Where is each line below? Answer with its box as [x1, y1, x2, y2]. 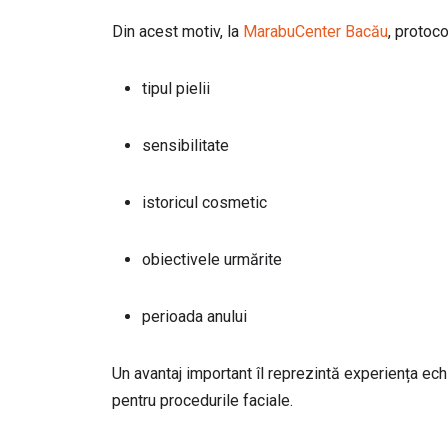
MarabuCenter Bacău [243, 22, 388, 41]
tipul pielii [142, 79, 210, 98]
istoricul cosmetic [142, 193, 267, 212]
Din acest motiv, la [112, 22, 243, 41]
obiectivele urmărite [142, 250, 282, 269]
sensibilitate [142, 136, 229, 155]
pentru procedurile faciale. [112, 391, 293, 410]
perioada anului [142, 307, 247, 326]
